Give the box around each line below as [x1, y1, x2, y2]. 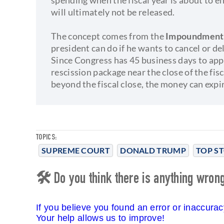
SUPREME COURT [41, 145, 110, 155]
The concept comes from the [51, 30, 166, 41]
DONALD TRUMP [120, 145, 186, 155]
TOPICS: [36, 133, 57, 142]
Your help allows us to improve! [36, 212, 165, 223]
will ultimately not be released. [51, 6, 175, 17]
